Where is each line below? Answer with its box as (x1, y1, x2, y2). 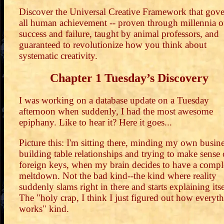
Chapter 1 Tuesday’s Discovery (49, 71, 208, 85)
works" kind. (19, 203, 69, 214)
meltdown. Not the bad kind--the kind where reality (19, 170, 216, 181)
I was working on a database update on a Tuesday (19, 95, 209, 105)
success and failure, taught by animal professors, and (19, 28, 219, 39)
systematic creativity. (19, 50, 97, 61)
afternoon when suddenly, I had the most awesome (19, 106, 213, 116)
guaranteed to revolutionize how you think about (19, 39, 206, 50)
